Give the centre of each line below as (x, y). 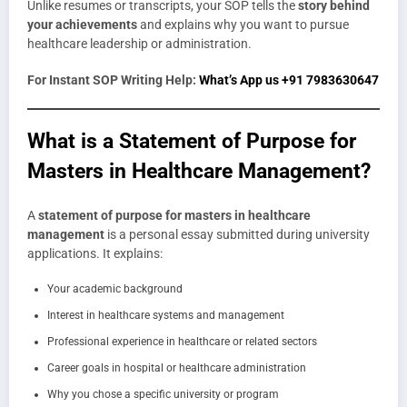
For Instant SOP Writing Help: (113, 80)
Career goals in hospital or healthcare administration (177, 368)
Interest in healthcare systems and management (166, 316)
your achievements (82, 25)
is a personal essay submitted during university (237, 235)
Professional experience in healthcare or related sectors (182, 342)
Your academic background (115, 289)
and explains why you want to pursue (243, 25)
